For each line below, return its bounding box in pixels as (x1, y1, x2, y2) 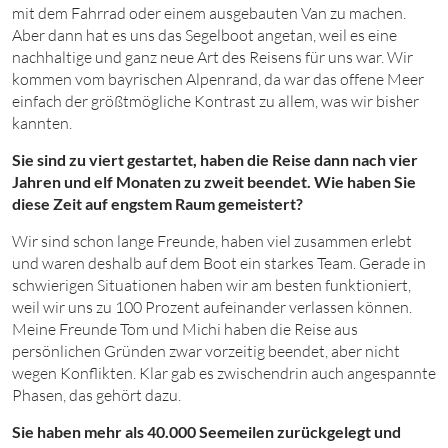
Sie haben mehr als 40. (12, 422, 169, 441)
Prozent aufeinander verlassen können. (145, 297, 412, 316)
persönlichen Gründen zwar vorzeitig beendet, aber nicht (12, 341, 400, 360)
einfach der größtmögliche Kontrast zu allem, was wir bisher (12, 91, 419, 110)
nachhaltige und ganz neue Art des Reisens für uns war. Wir (12, 47, 413, 66)
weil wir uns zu (12, 297, 115, 316)
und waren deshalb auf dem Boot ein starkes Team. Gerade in (12, 253, 426, 272)
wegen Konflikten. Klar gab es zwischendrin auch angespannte (12, 363, 436, 382)
